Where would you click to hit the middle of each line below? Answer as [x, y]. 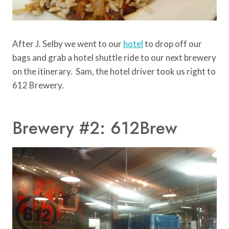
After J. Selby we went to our [68, 44]
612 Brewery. [38, 85]
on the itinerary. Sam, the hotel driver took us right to [114, 72]
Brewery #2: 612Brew [95, 128]
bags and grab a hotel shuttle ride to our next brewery [114, 58]
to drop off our [173, 44]
